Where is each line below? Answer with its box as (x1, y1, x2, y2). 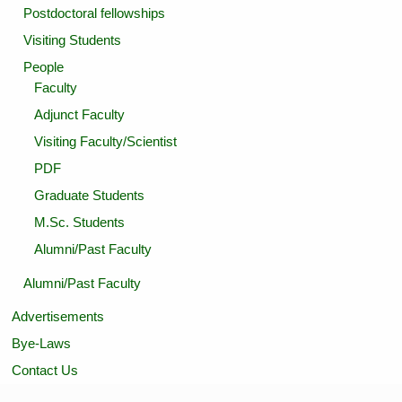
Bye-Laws (12, 336, 72, 352)
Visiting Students (22, 32, 121, 48)
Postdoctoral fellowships (22, 5, 165, 22)
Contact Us (12, 363, 79, 379)
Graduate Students (33, 188, 144, 204)
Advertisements (12, 309, 105, 325)
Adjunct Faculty (33, 106, 125, 122)
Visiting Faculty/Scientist (33, 134, 177, 149)
